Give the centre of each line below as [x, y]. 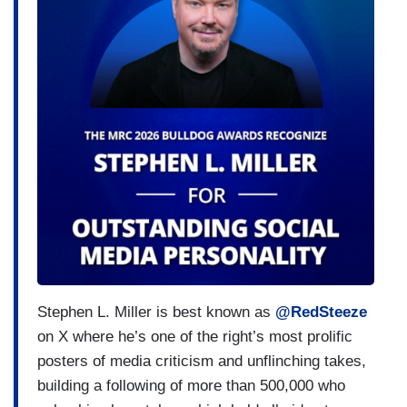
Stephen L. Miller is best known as [156, 312]
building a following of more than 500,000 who [191, 385]
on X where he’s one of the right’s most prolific [195, 336]
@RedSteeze [321, 312]
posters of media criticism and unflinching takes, [202, 361]
